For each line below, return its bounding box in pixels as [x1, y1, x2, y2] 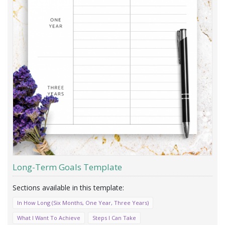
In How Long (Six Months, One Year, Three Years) [17, 199, 149, 207]
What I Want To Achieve [17, 214, 80, 222]
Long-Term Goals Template [13, 161, 122, 173]
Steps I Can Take [92, 214, 136, 222]
